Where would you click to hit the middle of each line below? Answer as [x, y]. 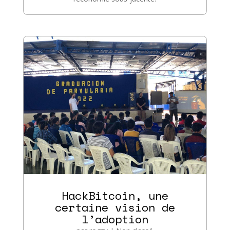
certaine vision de [115, 207]
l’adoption [115, 219]
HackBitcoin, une [115, 195]
